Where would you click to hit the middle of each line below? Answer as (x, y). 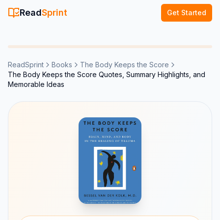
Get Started (187, 13)
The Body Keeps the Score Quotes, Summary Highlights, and (107, 74)
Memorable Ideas (36, 84)
